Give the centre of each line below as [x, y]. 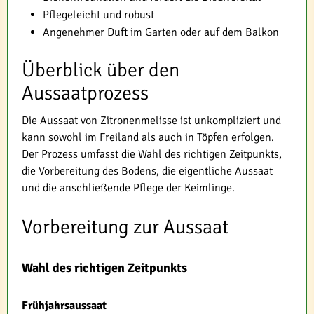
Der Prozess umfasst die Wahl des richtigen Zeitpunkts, [152, 154]
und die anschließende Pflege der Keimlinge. [128, 188]
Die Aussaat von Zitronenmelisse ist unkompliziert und [151, 121]
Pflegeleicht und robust [98, 15]
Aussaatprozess [85, 93]
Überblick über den [101, 70]
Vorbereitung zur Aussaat [125, 227]
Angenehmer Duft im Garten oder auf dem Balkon [161, 32]
